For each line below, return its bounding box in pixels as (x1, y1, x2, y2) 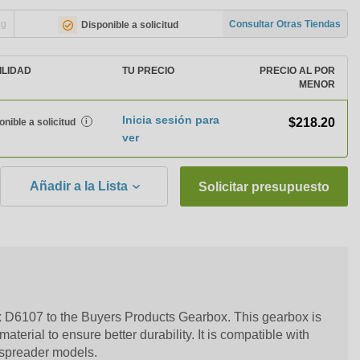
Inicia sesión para (122, 113, 220, 126)
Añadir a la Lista (29, 179, 128, 193)
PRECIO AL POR (260, 65, 335, 76)
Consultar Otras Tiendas (229, 18, 342, 30)
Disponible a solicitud (81, 18, 179, 31)
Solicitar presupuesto (198, 180, 329, 194)
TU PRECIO (122, 65, 175, 76)
